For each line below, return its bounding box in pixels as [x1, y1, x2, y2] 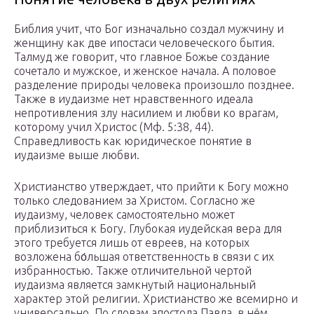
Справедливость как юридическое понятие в [14, 135, 252, 148]
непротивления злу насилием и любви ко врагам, [14, 107, 278, 120]
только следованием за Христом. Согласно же [14, 194, 255, 207]
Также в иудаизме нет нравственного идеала [14, 93, 253, 106]
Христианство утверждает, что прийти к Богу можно [14, 180, 289, 193]
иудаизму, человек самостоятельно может [14, 208, 235, 221]
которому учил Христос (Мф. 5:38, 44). [14, 121, 214, 134]
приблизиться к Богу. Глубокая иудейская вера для [14, 222, 282, 235]
